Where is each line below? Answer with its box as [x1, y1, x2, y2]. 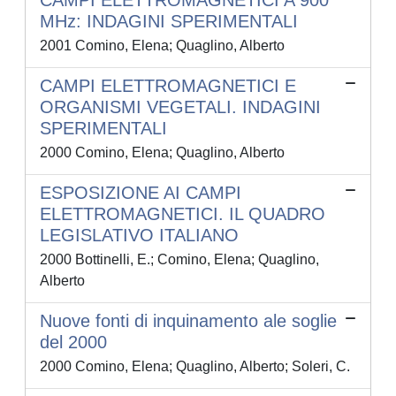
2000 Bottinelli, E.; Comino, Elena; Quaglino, [40, 252, 319, 268]
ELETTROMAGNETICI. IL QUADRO [40, 204, 325, 225]
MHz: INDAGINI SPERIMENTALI [40, 11, 298, 32]
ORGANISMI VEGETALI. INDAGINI [40, 97, 321, 118]
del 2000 [40, 332, 107, 353]
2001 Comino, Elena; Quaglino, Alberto [40, 38, 285, 54]
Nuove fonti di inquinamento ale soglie [40, 311, 337, 331]
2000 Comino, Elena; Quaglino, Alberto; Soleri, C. [40, 359, 350, 375]
